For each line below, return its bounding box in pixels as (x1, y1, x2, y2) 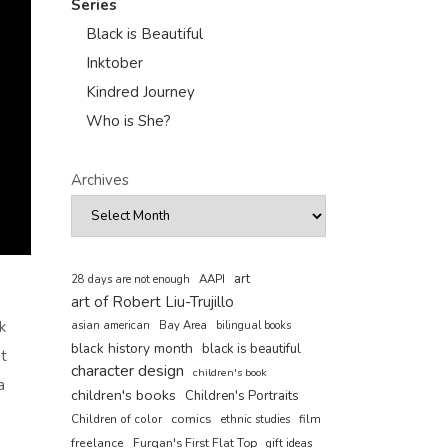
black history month (71, 339, 193, 358)
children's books (71, 385, 176, 405)
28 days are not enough (71, 272, 190, 287)
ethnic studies (221, 412, 290, 427)
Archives (71, 170, 129, 190)
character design (71, 360, 184, 382)
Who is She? (86, 111, 171, 131)
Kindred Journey (86, 82, 195, 102)
